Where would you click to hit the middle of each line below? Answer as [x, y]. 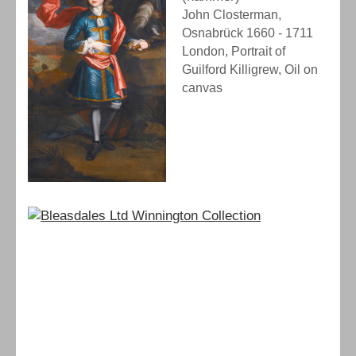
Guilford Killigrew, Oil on [250, 69]
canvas [202, 87]
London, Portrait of [234, 51]
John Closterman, [232, 14]
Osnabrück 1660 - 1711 [248, 33]
